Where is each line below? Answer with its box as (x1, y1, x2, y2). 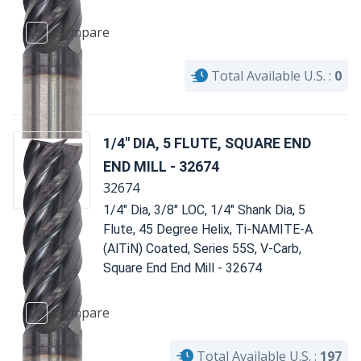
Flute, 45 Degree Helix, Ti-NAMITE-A (103, 221, 313, 237)
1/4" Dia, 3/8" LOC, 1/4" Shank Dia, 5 (103, 201, 305, 218)
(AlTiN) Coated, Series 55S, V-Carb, (103, 240, 301, 256)
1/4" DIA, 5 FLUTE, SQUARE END (103, 134, 311, 151)
